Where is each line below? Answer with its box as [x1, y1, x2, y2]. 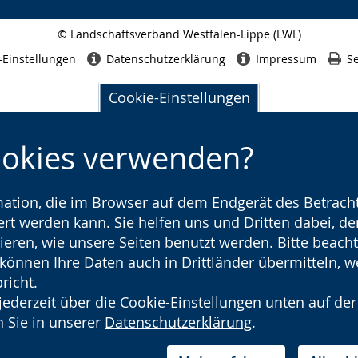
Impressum [255, 51, 316, 67]
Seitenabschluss [177, 40, 250, 54]
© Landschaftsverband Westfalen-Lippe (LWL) [57, 26, 301, 42]
